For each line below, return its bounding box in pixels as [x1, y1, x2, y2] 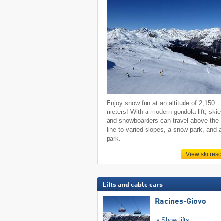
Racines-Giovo [154, 197, 206, 206]
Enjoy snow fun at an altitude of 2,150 [107, 99, 215, 107]
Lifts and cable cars [102, 181, 163, 188]
